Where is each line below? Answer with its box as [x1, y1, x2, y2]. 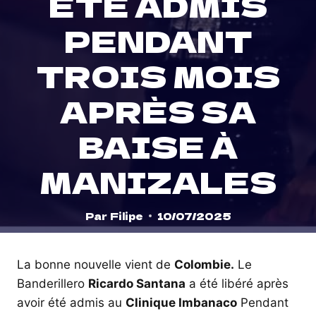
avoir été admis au [17, 296, 126, 310]
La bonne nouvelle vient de [17, 257, 174, 272]
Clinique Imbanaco [126, 296, 237, 310]
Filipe [109, 208, 143, 223]
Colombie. [174, 257, 234, 272]
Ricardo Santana [88, 276, 186, 291]
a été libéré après [186, 276, 288, 291]
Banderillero [17, 276, 88, 291]
